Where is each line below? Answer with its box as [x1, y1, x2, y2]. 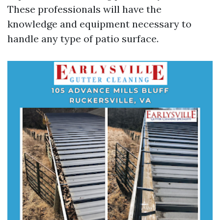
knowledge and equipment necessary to [7, 18, 192, 30]
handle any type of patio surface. [7, 32, 159, 45]
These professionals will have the [7, 3, 162, 15]
